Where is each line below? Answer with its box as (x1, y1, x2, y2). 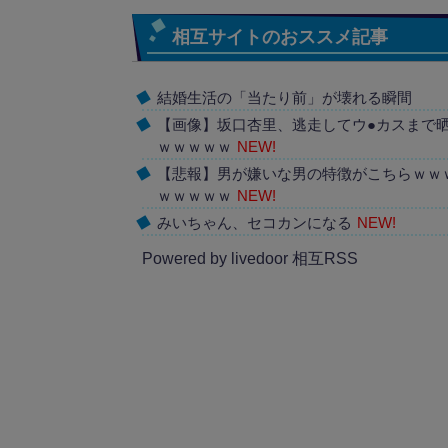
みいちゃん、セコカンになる (157, 215, 352, 230)
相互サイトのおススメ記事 (172, 28, 388, 46)
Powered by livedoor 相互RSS (142, 250, 358, 266)
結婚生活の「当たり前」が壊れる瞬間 (157, 90, 412, 105)
